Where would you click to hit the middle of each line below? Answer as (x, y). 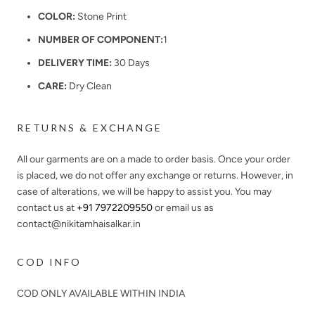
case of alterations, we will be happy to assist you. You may (144, 191)
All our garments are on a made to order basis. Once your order (154, 159)
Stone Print (102, 16)
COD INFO (49, 262)
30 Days (132, 63)
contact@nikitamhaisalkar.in (79, 224)
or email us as (183, 207)
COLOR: (58, 16)
